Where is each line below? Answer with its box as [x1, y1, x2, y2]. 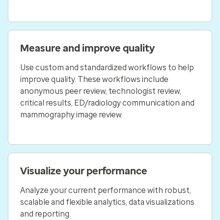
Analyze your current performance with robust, [20, 186, 191, 195]
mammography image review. [20, 110, 123, 119]
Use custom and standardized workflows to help [20, 63, 194, 72]
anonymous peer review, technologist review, [20, 86, 181, 96]
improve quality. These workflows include [20, 75, 168, 84]
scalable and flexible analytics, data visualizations [20, 197, 194, 207]
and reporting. [20, 209, 71, 219]
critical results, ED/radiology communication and [20, 98, 194, 108]
